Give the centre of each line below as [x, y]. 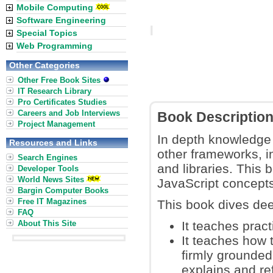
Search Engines [48, 158]
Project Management [56, 124]
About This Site [47, 223]
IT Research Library [55, 91]
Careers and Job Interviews [69, 113]
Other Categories [44, 65]
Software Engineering [61, 20]
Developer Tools [48, 168]
